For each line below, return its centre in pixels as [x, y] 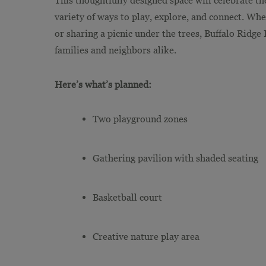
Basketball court [127, 197]
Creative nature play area [146, 236]
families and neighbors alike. [115, 50]
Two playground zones [140, 118]
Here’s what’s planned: [103, 84]
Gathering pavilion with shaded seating [175, 158]
